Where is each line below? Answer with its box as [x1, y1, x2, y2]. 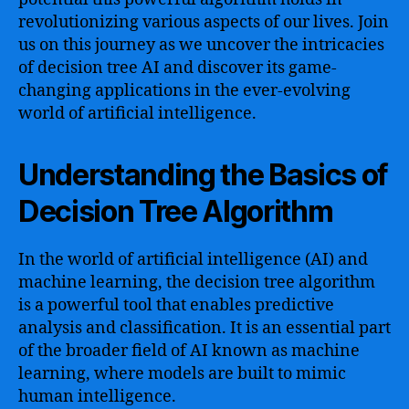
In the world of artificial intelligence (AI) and [18, 249, 368, 270]
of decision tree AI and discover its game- [18, 58, 337, 79]
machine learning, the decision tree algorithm [18, 272, 375, 293]
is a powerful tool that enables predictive [18, 295, 334, 316]
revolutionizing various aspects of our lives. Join [18, 12, 389, 33]
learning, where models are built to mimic [18, 363, 346, 384]
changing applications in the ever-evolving [18, 80, 351, 101]
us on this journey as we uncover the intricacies [18, 35, 384, 56]
